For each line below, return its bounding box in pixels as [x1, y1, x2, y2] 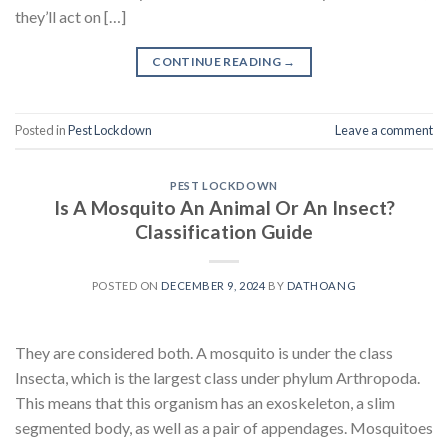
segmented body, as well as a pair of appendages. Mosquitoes [15, 418, 433, 438]
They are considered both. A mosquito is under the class [15, 343, 393, 363]
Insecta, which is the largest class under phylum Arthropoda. [15, 368, 420, 388]
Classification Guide [135, 220, 313, 244]
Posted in [15, 121, 68, 138]
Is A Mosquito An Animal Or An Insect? [53, 196, 395, 220]
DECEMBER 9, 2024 [161, 279, 266, 293]
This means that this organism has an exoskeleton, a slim [15, 393, 395, 413]
